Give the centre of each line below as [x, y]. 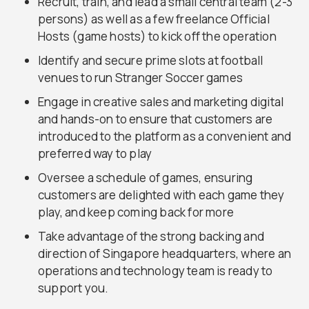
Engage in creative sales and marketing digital [161, 101]
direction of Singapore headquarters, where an [165, 253]
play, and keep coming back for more [136, 212]
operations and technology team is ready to [156, 270]
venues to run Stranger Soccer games [140, 77]
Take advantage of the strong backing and [151, 236]
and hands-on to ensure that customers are [156, 119]
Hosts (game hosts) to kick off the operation [157, 36]
